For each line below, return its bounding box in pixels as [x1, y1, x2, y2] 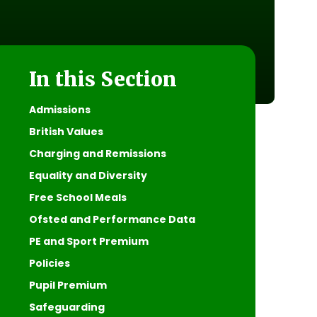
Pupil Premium [28, 277, 107, 292]
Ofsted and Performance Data [28, 212, 195, 226]
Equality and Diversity [28, 168, 147, 183]
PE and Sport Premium [28, 234, 149, 248]
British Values [28, 124, 103, 139]
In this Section [28, 66, 177, 92]
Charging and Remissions [28, 146, 166, 161]
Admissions [28, 102, 91, 117]
